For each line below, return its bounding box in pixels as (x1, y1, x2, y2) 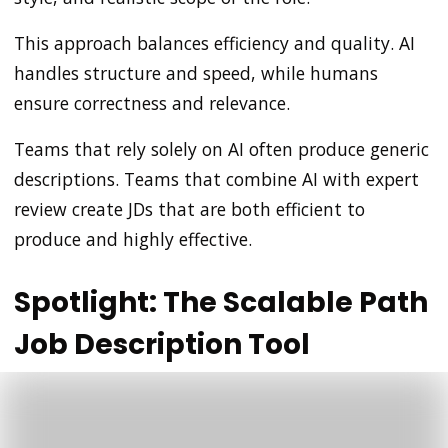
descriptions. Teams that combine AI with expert (14, 166, 419, 191)
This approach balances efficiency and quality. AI (14, 30, 415, 55)
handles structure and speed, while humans (14, 60, 378, 85)
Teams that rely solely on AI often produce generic (14, 136, 429, 161)
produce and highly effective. (14, 226, 252, 251)
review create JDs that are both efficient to (14, 196, 365, 221)
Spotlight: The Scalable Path (14, 282, 428, 322)
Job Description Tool (14, 324, 310, 364)
